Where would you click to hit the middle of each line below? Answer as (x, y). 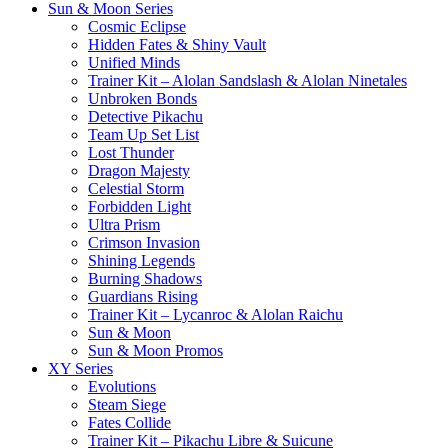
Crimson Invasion (144, 242)
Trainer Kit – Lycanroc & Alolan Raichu (215, 314)
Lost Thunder (131, 152)
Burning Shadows (145, 278)
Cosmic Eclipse (137, 26)
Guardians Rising (143, 296)
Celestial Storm (136, 188)
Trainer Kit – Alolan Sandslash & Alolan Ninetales (247, 80)
